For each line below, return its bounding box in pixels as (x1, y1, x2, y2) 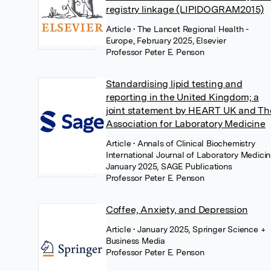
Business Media (105, 236, 165, 246)
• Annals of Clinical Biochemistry (133, 139, 255, 148)
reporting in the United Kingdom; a (105, 91, 259, 103)
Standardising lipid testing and (105, 78, 243, 90)
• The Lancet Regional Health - (133, 24, 249, 34)
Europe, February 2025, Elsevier (105, 36, 226, 45)
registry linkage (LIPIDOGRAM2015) (105, 4, 264, 15)
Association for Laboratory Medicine (105, 118, 266, 129)
